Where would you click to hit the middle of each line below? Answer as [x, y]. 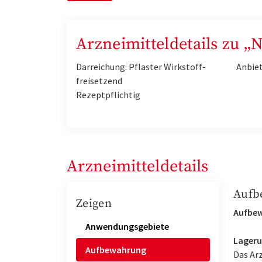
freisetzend [99, 81]
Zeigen [94, 204]
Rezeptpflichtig [108, 95]
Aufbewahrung [116, 249]
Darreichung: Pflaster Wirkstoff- [141, 67]
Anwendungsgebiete [127, 226]
